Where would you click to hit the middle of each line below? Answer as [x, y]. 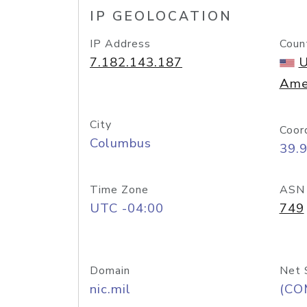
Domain [110, 271]
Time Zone [119, 190]
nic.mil [110, 289]
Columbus [121, 143]
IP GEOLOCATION [161, 16]
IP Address [120, 44]
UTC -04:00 [127, 208]
